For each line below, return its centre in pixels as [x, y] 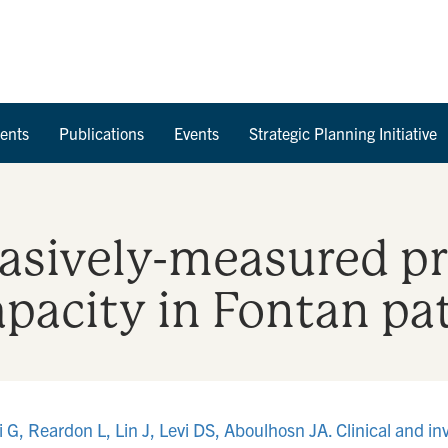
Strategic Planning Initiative [343, 133]
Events [196, 133]
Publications [101, 133]
